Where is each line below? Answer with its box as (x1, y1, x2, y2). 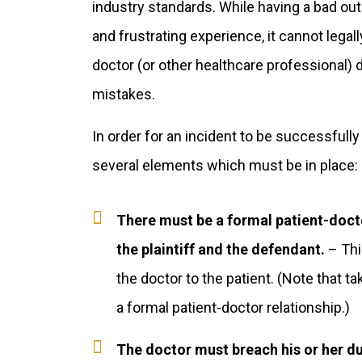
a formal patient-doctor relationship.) (116, 299, 350, 316)
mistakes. (92, 86, 155, 103)
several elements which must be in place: (92, 157, 358, 174)
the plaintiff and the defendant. (116, 241, 325, 258)
